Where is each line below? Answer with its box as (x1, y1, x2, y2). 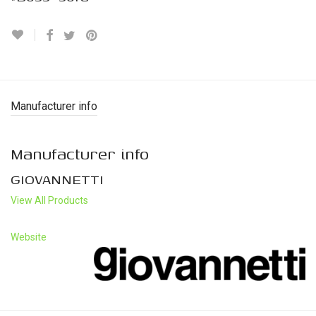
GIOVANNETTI (11, 168, 104, 189)
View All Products (11, 194, 88, 206)
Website (11, 231, 47, 243)
